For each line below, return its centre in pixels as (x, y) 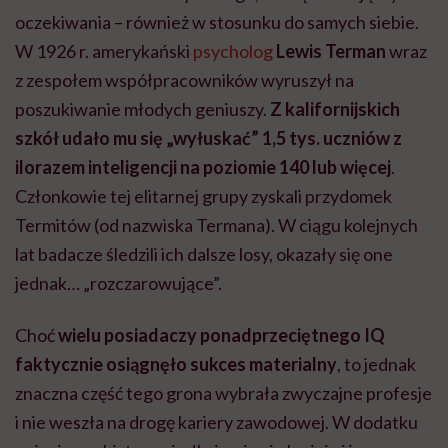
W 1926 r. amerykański (104, 51)
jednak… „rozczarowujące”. (118, 283)
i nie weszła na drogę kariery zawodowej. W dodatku (216, 422)
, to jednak (376, 364)
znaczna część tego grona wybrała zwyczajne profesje (223, 393)
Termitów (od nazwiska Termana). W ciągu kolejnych (216, 225)
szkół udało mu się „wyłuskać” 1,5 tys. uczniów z (208, 138)
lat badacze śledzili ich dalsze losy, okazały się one (204, 254)
